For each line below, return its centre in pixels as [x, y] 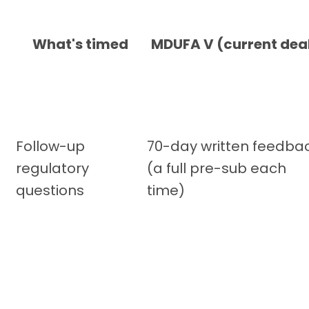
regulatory [52, 168]
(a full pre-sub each [217, 168]
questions [50, 190]
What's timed [80, 44]
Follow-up [50, 146]
